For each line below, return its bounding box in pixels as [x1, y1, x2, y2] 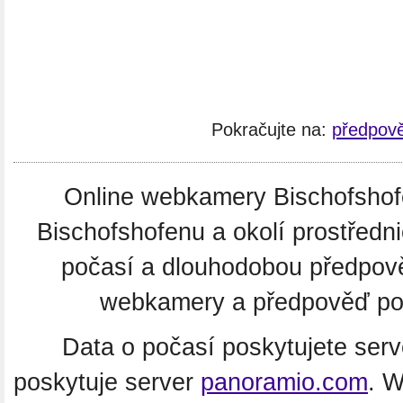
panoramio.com [201, 368, 368, 397]
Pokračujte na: [211, 120, 332, 140]
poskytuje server [13, 368, 201, 397]
